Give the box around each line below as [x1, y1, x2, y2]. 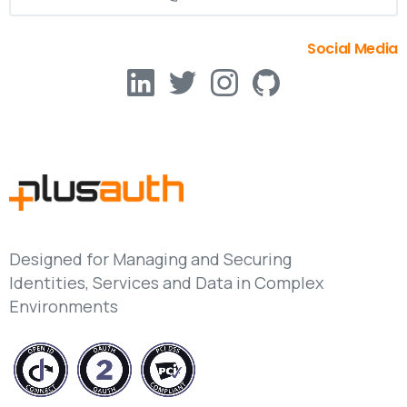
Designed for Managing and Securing [9, 248, 292, 271]
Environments [9, 295, 118, 318]
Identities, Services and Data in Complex [9, 272, 323, 294]
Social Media [306, 38, 398, 60]
